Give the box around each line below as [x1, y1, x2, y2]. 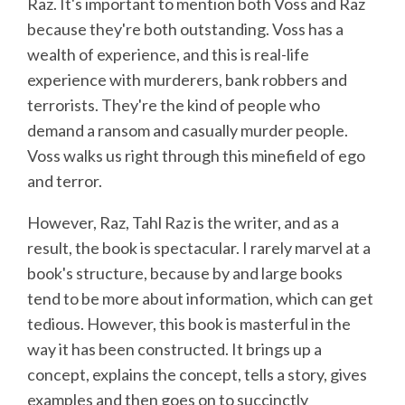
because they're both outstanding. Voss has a [27, 18, 344, 39]
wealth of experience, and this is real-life [27, 43, 309, 64]
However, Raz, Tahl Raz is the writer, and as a [27, 212, 339, 232]
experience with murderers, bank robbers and [27, 69, 347, 89]
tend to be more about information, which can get [27, 287, 373, 308]
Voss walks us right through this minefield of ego [27, 145, 365, 165]
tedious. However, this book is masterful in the [27, 313, 351, 334]
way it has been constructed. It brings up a [27, 338, 322, 359]
